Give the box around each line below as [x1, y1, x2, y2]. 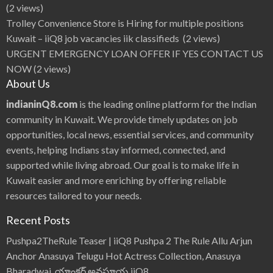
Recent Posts [6, 213, 70, 227]
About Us [6, 77, 50, 91]
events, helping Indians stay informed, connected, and [6, 144, 225, 156]
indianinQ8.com [6, 98, 77, 110]
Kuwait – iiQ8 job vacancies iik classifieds [6, 32, 181, 44]
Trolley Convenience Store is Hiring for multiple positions [6, 17, 244, 29]
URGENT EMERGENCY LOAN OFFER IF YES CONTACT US [6, 48, 263, 60]
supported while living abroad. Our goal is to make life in [6, 159, 239, 171]
